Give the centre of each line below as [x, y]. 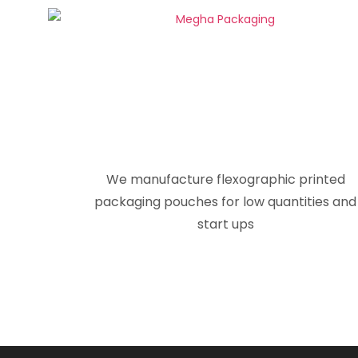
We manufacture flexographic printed [225, 179]
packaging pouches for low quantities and [225, 202]
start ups [225, 224]
